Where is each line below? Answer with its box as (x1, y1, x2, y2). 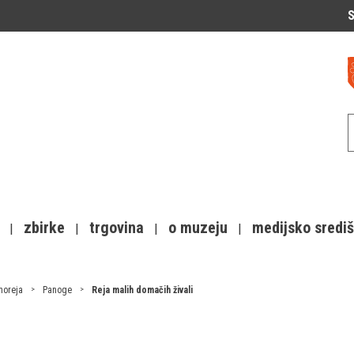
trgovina (89, 218, 144, 237)
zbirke (24, 218, 65, 237)
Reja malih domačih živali (92, 284, 193, 296)
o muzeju (168, 218, 228, 237)
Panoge (43, 284, 72, 296)
